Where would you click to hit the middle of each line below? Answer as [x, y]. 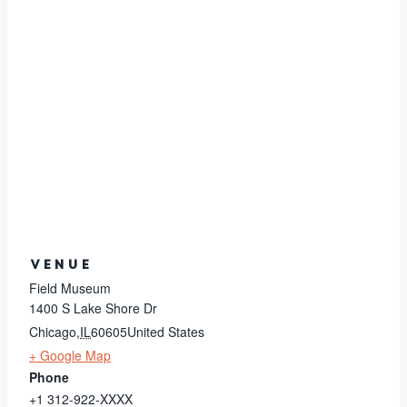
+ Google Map [70, 356]
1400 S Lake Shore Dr [93, 308]
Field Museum [70, 288]
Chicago [53, 332]
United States [166, 332]
